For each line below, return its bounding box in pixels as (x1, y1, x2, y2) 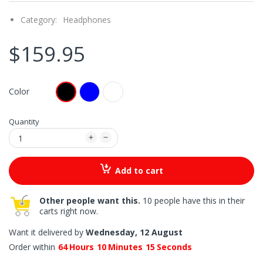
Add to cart (114, 165, 163, 176)
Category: (21, 14, 57, 25)
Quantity (9, 116, 39, 127)
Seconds (157, 241, 192, 252)
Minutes (108, 241, 143, 252)
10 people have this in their (140, 195, 245, 206)
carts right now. (39, 205, 98, 217)
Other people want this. (39, 195, 140, 206)
